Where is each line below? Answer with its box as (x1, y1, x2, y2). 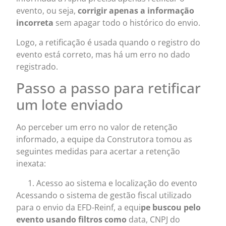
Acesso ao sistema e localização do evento (36, 177, 200, 189)
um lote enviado (16, 95, 124, 115)
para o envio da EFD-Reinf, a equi (16, 201, 141, 213)
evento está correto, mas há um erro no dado (16, 48, 191, 60)
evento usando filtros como (16, 213, 129, 225)
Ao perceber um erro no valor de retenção (16, 122, 178, 133)
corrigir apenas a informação (78, 5, 195, 17)
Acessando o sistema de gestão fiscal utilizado (16, 189, 192, 201)
